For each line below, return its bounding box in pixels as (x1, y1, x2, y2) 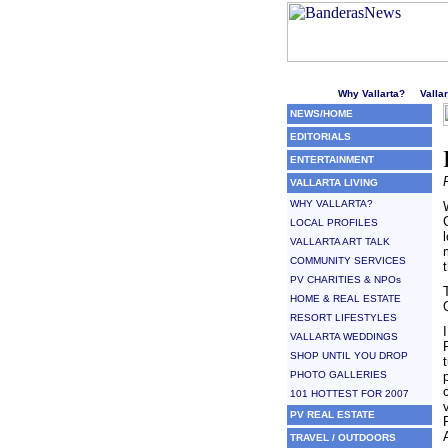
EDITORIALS (290, 131, 351, 142)
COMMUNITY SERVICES (290, 255, 406, 266)
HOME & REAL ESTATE (290, 293, 401, 304)
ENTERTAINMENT (290, 154, 374, 165)
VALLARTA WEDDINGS (290, 331, 398, 342)
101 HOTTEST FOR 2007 (290, 388, 409, 399)
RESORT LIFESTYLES (290, 312, 397, 323)
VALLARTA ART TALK (290, 236, 390, 247)
